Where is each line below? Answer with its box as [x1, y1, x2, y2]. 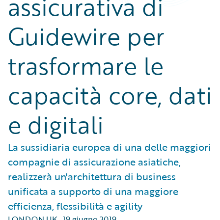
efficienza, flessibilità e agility [8, 198, 142, 213]
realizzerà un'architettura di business [8, 169, 176, 184]
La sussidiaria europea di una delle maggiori [8, 139, 211, 154]
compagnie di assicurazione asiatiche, [8, 154, 181, 169]
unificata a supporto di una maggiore [8, 184, 178, 198]
